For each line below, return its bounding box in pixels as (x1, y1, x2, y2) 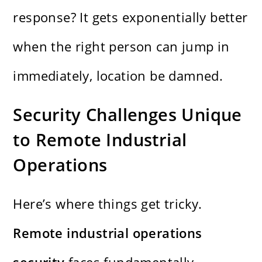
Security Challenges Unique (13, 103, 242, 126)
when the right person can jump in (13, 37, 230, 56)
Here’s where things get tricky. (13, 195, 202, 213)
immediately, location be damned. (13, 67, 223, 85)
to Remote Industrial (13, 128, 187, 151)
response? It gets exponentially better (13, 8, 248, 26)
